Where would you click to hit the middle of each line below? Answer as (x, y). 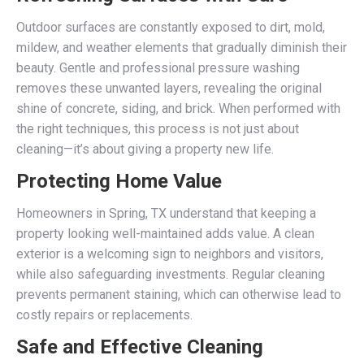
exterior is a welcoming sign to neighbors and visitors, (170, 253)
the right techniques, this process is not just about (158, 128)
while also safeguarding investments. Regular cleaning (171, 274)
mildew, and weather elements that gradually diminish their (182, 47)
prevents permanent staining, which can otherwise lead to (179, 294)
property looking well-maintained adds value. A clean (165, 233)
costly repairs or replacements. (104, 314)
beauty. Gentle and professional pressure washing (158, 67)
